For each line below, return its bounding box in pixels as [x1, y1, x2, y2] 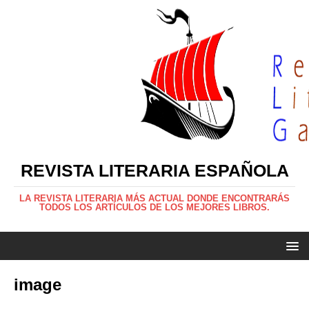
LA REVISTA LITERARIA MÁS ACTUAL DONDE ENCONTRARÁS [19, 193, 290, 203]
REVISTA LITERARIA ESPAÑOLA [20, 161, 289, 180]
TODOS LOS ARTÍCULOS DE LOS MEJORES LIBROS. [39, 202, 270, 212]
